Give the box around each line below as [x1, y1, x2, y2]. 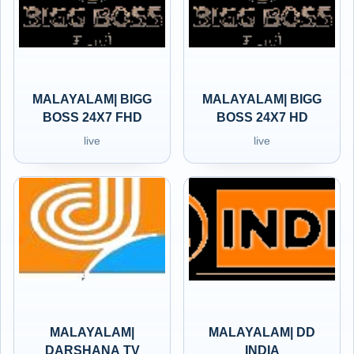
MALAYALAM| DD [209, 326, 315, 339]
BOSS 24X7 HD [216, 111, 308, 124]
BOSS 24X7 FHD [42, 111, 142, 124]
